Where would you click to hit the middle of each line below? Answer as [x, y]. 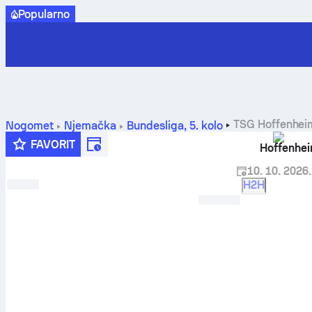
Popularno [44, 14]
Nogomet [30, 126]
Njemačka [90, 126]
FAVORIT [53, 144]
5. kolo [206, 126]
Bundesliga [155, 126]
